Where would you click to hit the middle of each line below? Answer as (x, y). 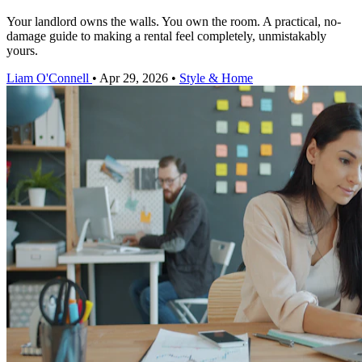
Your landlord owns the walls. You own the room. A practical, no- (174, 22)
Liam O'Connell (48, 78)
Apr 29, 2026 (134, 78)
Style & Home (216, 78)
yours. (22, 51)
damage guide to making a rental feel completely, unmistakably (166, 36)
